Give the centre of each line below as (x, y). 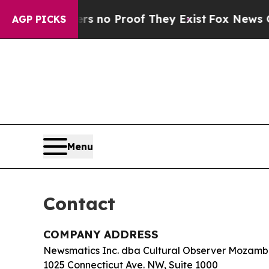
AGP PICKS (39, 19)
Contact (79, 203)
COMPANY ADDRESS (101, 234)
